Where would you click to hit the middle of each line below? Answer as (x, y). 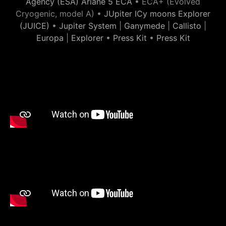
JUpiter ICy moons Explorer (157, 14)
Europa (50, 38)
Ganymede (145, 26)
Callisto (187, 26)
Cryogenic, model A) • (60, 14)
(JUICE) (35, 26)
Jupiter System (88, 26)
